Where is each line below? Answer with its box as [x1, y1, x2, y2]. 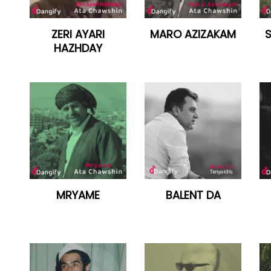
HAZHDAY [54, 41, 102, 56]
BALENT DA [165, 188, 221, 203]
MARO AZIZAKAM [150, 27, 236, 42]
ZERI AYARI [51, 27, 105, 42]
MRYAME [56, 188, 100, 203]
